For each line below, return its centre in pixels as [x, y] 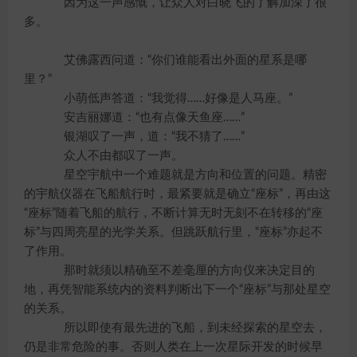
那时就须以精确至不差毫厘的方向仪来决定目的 [177, 271]
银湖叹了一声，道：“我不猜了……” [142, 137]
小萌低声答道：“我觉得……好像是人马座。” [166, 98]
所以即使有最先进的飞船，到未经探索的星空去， [183, 328]
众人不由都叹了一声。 [112, 156]
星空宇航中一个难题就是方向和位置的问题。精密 [183, 175]
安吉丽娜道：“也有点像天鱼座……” [142, 118]
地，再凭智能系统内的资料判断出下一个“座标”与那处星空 [177, 290]
